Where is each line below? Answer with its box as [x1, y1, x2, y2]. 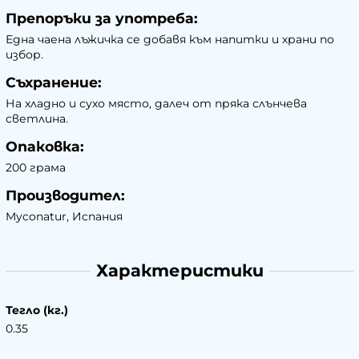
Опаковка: [6, 137, 84, 155]
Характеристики [95, 260, 264, 281]
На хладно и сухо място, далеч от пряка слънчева [6, 95, 307, 111]
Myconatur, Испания [6, 208, 123, 224]
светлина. [6, 111, 68, 126]
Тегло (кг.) [6, 303, 68, 318]
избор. [6, 46, 43, 62]
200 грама [6, 159, 66, 175]
